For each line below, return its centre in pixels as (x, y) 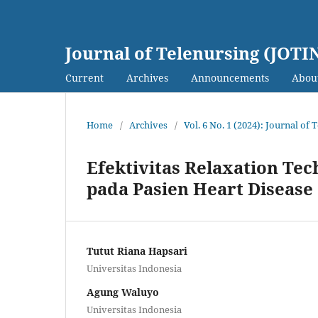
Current (84, 77)
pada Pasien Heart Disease (200, 188)
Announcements (230, 77)
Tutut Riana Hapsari (137, 251)
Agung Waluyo (123, 292)
